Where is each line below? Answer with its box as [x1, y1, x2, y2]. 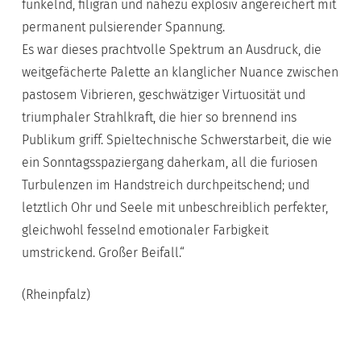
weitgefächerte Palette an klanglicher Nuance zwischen [21, 64, 338, 80]
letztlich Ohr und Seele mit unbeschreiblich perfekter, [21, 200, 328, 215]
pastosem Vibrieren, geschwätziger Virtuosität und [21, 87, 305, 102]
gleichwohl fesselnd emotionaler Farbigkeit [21, 222, 268, 238]
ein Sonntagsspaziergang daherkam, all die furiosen [21, 155, 317, 170]
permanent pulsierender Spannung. [21, 19, 225, 35]
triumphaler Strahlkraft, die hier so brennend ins [21, 110, 297, 125]
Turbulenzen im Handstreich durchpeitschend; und [21, 177, 309, 193]
